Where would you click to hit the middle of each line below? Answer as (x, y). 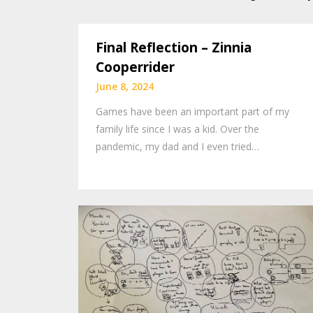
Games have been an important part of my (192, 112)
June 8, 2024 (125, 87)
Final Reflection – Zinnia (174, 48)
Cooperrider (135, 67)
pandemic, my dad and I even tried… (177, 147)
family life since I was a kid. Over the (177, 129)
